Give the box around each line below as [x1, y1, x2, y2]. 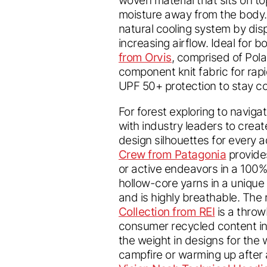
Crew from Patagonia [119, 147, 226, 162]
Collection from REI [119, 204, 215, 219]
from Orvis [119, 49, 172, 64]
